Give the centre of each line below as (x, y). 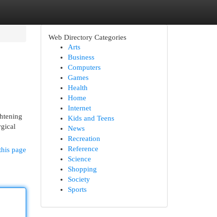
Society (79, 179)
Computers (84, 67)
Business (81, 57)
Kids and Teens (91, 118)
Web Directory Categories (87, 37)
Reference (83, 149)
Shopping (82, 169)
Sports (77, 189)
